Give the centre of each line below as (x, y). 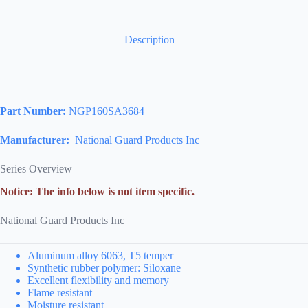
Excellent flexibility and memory (98, 280)
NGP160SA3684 (105, 111)
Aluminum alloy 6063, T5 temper (100, 255)
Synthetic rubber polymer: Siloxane (104, 267)
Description (149, 40)
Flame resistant (60, 292)
